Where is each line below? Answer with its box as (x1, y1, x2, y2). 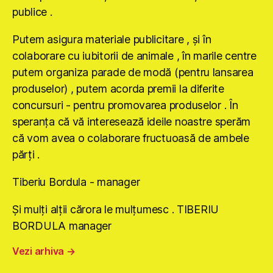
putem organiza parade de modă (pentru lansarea (12, 66, 253, 79)
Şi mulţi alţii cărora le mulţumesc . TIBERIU (12, 203, 219, 216)
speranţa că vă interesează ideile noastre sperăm (12, 115, 251, 129)
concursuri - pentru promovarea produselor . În (12, 99, 238, 112)
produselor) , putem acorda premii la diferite (12, 82, 224, 96)
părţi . (12, 148, 40, 161)
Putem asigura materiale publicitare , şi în (12, 33, 211, 46)
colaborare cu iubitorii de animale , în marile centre (12, 49, 257, 63)
